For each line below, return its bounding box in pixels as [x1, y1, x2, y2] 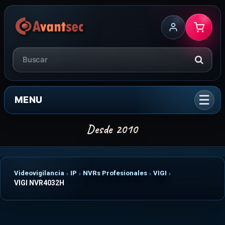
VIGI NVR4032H [14, 179, 64, 187]
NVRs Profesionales [83, 169, 147, 177]
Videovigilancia [14, 169, 64, 177]
